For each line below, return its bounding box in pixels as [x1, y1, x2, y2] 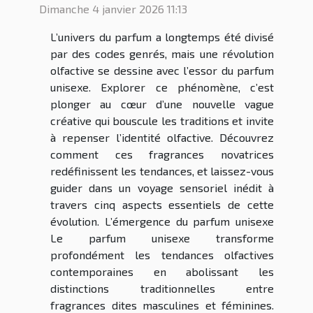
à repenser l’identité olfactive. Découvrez [50, 131, 274, 145]
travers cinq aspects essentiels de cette [50, 198, 274, 212]
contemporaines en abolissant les [50, 265, 274, 279]
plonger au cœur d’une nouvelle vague [50, 97, 274, 111]
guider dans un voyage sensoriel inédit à [50, 181, 274, 195]
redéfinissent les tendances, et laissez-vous [50, 164, 274, 178]
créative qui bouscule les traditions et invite [50, 114, 274, 128]
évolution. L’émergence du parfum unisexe [50, 214, 274, 228]
